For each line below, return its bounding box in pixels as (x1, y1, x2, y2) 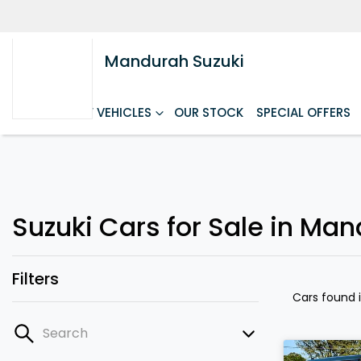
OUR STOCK (174, 104, 243, 121)
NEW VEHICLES (66, 104, 151, 121)
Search (43, 324, 88, 342)
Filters (12, 268, 59, 290)
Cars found (293, 289, 359, 305)
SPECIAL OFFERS (256, 104, 351, 121)
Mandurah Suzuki (105, 50, 244, 73)
